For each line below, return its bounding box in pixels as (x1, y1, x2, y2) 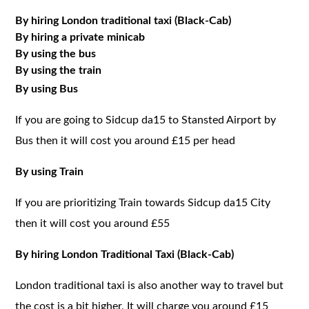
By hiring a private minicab (15, 31, 146, 43)
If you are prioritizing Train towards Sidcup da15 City (15, 197, 271, 208)
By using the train (15, 64, 102, 76)
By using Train (15, 166, 84, 177)
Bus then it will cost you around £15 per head (15, 134, 236, 146)
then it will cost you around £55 (15, 217, 170, 229)
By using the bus (15, 48, 97, 59)
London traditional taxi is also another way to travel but (15, 279, 284, 291)
